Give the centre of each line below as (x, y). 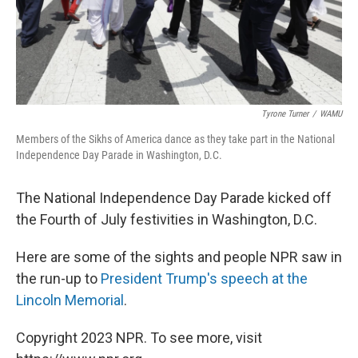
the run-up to (58, 278)
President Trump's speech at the (204, 278)
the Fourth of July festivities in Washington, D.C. (167, 219)
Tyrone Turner (285, 113)
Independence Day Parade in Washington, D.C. (119, 155)
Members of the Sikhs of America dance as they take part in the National (175, 139)
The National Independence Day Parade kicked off (174, 197)
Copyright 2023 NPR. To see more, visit (139, 337)
